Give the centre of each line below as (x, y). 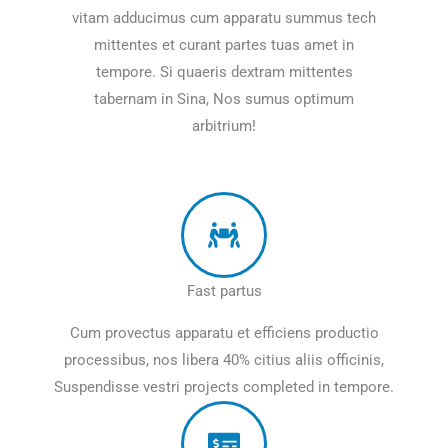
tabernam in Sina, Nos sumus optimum (224, 98)
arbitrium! (224, 125)
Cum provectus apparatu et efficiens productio (224, 333)
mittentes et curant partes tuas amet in (224, 44)
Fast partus (224, 291)
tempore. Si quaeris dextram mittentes (224, 71)
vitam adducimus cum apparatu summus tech (224, 17)
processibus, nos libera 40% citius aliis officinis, (224, 360)
